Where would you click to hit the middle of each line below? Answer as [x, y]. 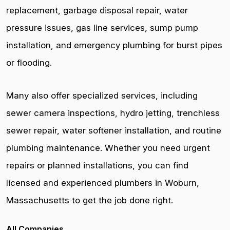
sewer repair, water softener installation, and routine [114, 130]
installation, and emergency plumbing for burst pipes [114, 45]
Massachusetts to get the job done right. [90, 200]
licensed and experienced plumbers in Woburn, [103, 183]
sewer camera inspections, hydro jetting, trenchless [113, 113]
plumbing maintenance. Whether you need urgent [108, 148]
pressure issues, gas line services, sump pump [102, 28]
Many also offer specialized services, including [102, 95]
